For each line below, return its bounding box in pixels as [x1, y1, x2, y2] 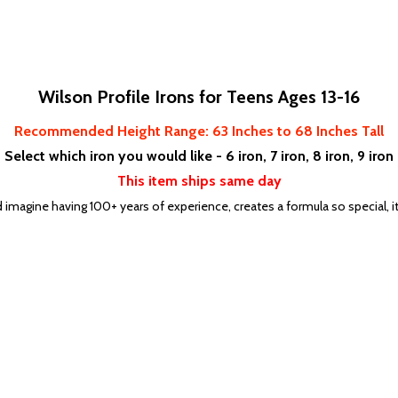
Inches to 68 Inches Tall [228, 123, 384, 140]
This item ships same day [116, 172, 282, 190]
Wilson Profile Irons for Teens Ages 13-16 [38, 86, 360, 108]
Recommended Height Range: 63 [14, 123, 228, 140]
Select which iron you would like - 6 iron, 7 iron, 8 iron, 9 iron [4, 147, 394, 165]
